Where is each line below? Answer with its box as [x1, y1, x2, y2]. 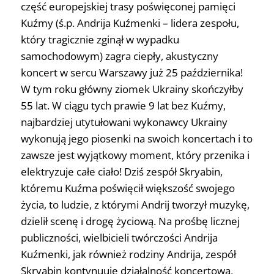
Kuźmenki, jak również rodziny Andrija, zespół [20, 247, 236, 262]
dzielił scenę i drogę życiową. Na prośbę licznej [20, 214, 240, 229]
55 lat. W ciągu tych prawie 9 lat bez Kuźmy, [20, 98, 226, 113]
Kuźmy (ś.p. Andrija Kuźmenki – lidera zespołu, [20, 16, 239, 31]
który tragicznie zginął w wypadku [20, 32, 179, 47]
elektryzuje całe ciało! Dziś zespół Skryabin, [20, 165, 223, 179]
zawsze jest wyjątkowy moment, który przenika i [20, 148, 250, 163]
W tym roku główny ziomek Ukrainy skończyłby [20, 82, 243, 97]
